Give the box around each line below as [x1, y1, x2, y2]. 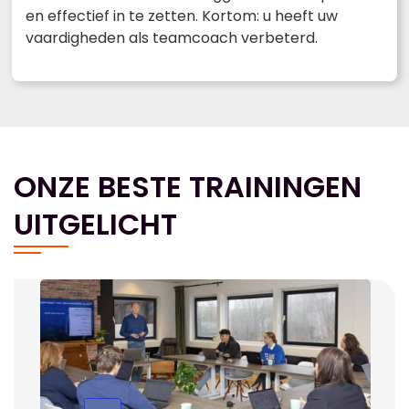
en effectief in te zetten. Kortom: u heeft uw [26, 5, 338, 26]
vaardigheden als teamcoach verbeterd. [26, 26, 318, 48]
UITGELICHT [14, 203, 177, 245]
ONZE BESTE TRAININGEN [14, 165, 362, 207]
